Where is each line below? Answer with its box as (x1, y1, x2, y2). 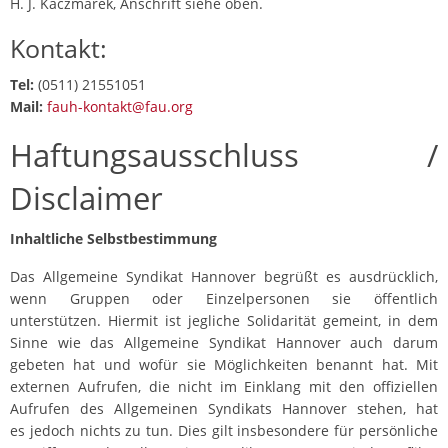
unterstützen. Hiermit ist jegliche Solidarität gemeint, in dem (10, 311, 438, 331)
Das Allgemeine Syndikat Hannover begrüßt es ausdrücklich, (10, 267, 438, 287)
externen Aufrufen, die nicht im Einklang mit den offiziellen (10, 377, 438, 397)
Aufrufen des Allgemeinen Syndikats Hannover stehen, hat (10, 399, 438, 419)
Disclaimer (10, 177, 163, 220)
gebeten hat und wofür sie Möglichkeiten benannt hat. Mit (10, 355, 438, 375)
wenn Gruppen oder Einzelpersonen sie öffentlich (10, 289, 438, 309)
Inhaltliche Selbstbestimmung (10, 229, 217, 249)
